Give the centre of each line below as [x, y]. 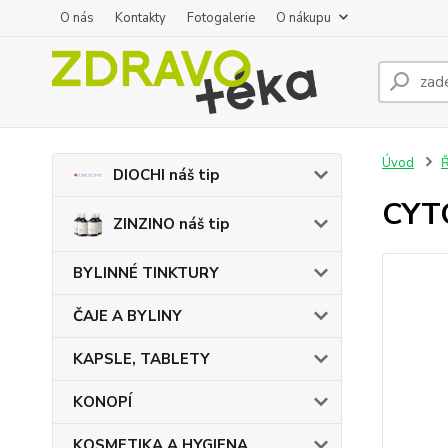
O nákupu [303, 18]
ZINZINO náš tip [171, 224]
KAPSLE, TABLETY [141, 359]
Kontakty [140, 18]
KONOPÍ [102, 402]
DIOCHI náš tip [166, 175]
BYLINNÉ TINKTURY [146, 273]
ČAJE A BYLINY [127, 316]
